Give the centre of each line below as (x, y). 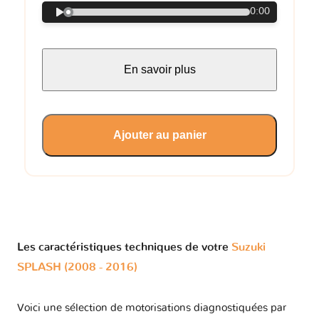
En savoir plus (159, 69)
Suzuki (249, 247)
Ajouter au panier (159, 135)
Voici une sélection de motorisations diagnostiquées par (152, 308)
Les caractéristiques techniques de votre (124, 247)
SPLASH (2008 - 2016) (77, 267)
